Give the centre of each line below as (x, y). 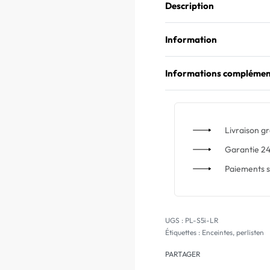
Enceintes (217, 232)
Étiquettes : (184, 232)
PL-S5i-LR (202, 220)
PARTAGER (183, 254)
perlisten (250, 232)
